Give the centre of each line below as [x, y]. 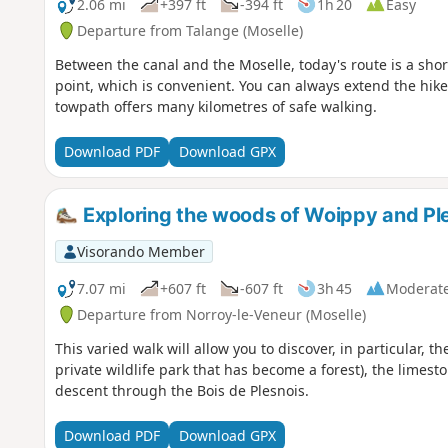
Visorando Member [140, 251]
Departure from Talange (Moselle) [189, 30]
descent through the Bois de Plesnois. [181, 390]
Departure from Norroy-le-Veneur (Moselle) [221, 314]
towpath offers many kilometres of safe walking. [215, 106]
